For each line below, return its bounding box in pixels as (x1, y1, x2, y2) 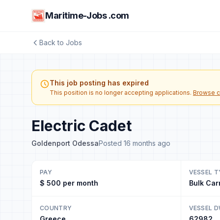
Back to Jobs (39, 38, 82, 47)
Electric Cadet (31, 117, 132, 135)
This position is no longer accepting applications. (50, 89, 193, 96)
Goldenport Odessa (31, 139, 99, 147)
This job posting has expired (50, 79, 149, 87)
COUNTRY (40, 204, 72, 212)
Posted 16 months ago (99, 139, 170, 147)
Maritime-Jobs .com (45, 10, 129, 21)
